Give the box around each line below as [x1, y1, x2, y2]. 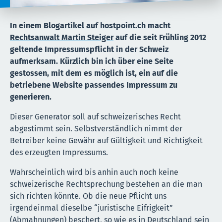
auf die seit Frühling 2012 [113, 32, 206, 42]
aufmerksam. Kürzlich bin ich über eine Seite [10, 56, 173, 66]
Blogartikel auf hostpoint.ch [44, 20, 146, 30]
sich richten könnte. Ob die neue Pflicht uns [10, 191, 166, 201]
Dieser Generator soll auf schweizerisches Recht [10, 111, 181, 121]
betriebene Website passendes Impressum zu [10, 80, 177, 90]
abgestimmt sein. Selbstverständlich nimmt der [10, 123, 182, 133]
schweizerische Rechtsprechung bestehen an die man [10, 179, 202, 189]
